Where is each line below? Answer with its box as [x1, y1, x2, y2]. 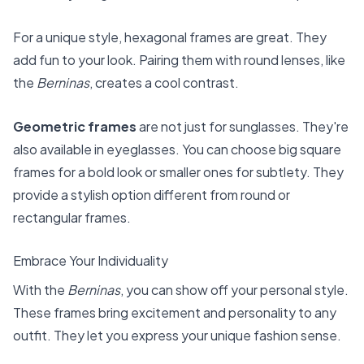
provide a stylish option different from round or [13, 185, 290, 203]
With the [13, 281, 67, 299]
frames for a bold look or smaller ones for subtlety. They [13, 162, 344, 180]
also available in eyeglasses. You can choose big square [13, 140, 341, 158]
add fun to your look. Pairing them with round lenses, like [13, 51, 345, 68]
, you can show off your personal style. [120, 281, 349, 299]
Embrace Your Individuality [13, 252, 168, 270]
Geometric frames [13, 117, 136, 135]
